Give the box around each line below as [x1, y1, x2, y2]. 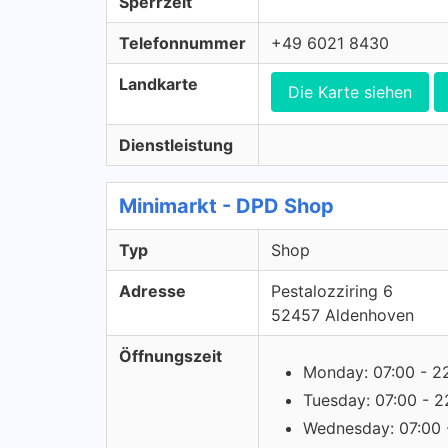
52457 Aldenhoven [271, 305, 414, 325]
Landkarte [119, 74, 198, 94]
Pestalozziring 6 [271, 281, 393, 301]
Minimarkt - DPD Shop [119, 194, 334, 218]
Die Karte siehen [288, 82, 412, 102]
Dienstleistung [119, 135, 233, 155]
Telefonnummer [119, 33, 246, 53]
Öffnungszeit [119, 346, 222, 366]
